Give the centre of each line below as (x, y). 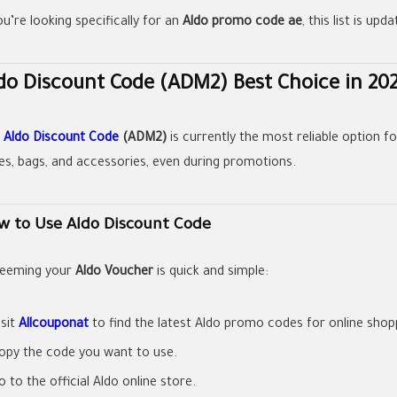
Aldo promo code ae (242, 23)
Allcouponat (54, 325)
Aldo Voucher (114, 272)
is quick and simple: (211, 272)
